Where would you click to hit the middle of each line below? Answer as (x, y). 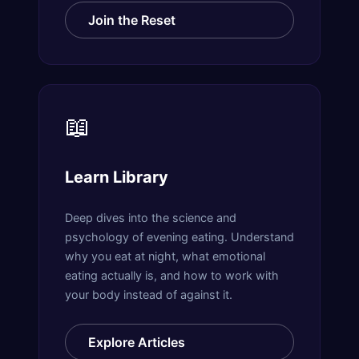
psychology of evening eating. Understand (179, 236)
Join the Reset (132, 20)
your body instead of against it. (149, 294)
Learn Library (117, 177)
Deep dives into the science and (151, 217)
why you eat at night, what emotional (165, 256)
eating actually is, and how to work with (172, 275)
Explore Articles (137, 342)
